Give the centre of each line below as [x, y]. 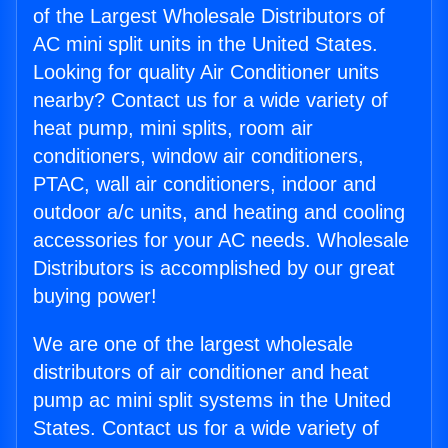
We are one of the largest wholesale [193, 344]
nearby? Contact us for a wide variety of [210, 100]
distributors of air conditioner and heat [201, 372]
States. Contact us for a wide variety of [206, 428]
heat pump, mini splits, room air [173, 128]
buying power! [95, 296]
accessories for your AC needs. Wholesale [221, 240]
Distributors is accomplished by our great [214, 268]
